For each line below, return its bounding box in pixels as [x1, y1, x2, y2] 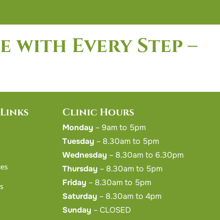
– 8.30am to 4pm [97, 191, 162, 201]
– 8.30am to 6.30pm [107, 150, 184, 160]
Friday [62, 177, 87, 188]
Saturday [62, 191, 98, 201]
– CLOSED [91, 205, 132, 215]
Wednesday [62, 150, 108, 160]
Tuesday [62, 136, 95, 146]
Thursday [62, 164, 98, 174]
